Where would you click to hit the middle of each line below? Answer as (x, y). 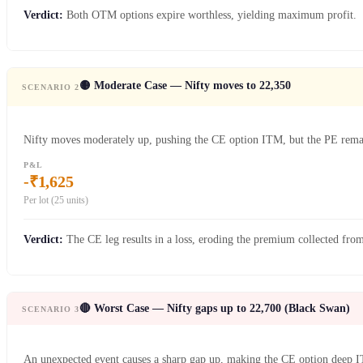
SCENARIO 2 (51, 87)
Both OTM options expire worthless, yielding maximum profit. (210, 15)
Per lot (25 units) (56, 201)
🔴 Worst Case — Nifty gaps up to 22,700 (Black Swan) (215, 309)
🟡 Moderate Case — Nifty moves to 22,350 (185, 85)
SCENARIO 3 (51, 309)
